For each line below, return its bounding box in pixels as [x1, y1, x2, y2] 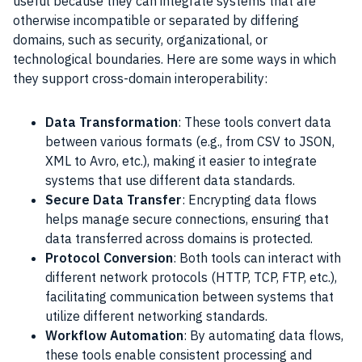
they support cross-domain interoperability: [13, 70, 267, 87]
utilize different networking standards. [45, 308, 267, 325]
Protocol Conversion [45, 250, 173, 267]
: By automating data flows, [183, 327, 343, 344]
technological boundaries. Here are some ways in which [13, 51, 336, 68]
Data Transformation [45, 114, 178, 131]
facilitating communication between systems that [45, 288, 334, 305]
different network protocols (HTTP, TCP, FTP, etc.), [45, 269, 337, 286]
